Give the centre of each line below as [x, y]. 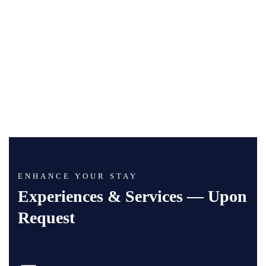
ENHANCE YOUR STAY [78, 176]
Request [46, 217]
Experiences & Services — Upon [132, 196]
